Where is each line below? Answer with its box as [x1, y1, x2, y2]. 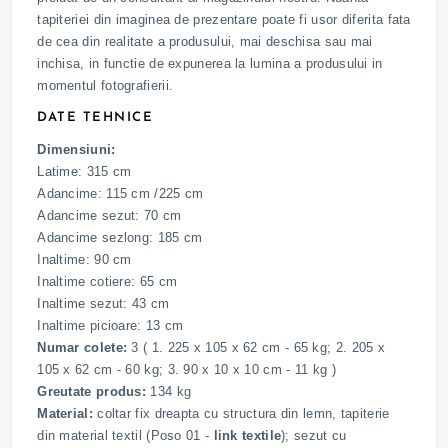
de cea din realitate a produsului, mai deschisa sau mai [37, 33, 373, 49]
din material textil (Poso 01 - [37, 427, 214, 443]
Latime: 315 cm [37, 163, 132, 179]
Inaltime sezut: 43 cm [37, 295, 170, 311]
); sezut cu [281, 427, 347, 443]
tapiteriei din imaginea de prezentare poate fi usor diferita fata [37, 11, 411, 27]
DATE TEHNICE [37, 110, 154, 124]
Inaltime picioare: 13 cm [37, 317, 184, 333]
